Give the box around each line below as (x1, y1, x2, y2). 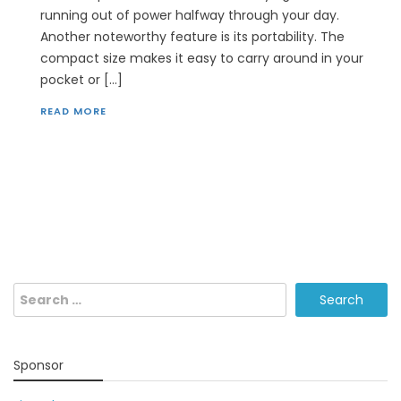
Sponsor (13, 356, 64, 375)
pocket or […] (40, 71, 123, 90)
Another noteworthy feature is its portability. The (40, 28, 345, 47)
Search (13, 284, 62, 303)
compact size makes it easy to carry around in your (40, 49, 363, 68)
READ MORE (40, 104, 107, 119)
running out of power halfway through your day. (40, 6, 339, 25)
